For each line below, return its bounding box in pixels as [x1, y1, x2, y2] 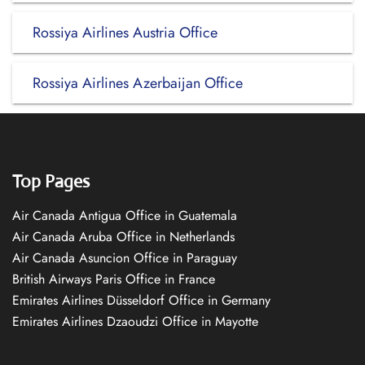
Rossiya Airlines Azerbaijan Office [33, 73, 243, 94]
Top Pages [12, 170, 90, 192]
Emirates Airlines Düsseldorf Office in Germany [12, 291, 270, 310]
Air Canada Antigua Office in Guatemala [12, 206, 237, 225]
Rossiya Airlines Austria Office [33, 22, 218, 43]
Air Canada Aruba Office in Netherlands [12, 227, 235, 246]
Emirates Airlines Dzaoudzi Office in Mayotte [12, 312, 258, 331]
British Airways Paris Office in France [12, 270, 215, 288]
